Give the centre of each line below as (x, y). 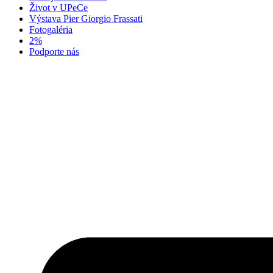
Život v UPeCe (58, 8)
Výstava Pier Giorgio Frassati (86, 19)
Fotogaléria (51, 30)
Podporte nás (54, 51)
